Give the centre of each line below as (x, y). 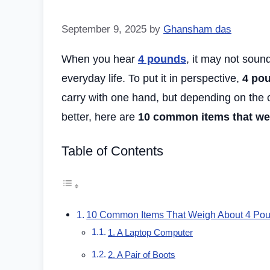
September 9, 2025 (104, 30)
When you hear (100, 59)
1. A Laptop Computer (150, 233)
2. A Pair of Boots (141, 255)
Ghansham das (197, 30)
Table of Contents (112, 151)
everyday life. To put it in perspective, (152, 79)
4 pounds (162, 59)
